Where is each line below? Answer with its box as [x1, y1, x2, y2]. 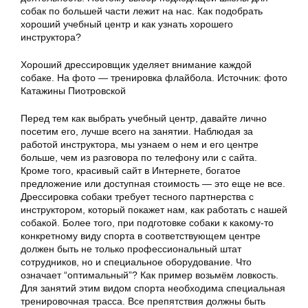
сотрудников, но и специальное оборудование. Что [21, 256, 252, 267]
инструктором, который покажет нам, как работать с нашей [21, 204, 287, 215]
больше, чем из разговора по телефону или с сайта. [21, 152, 257, 163]
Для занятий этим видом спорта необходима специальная [21, 283, 285, 294]
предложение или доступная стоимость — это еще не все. [21, 178, 285, 189]
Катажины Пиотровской [21, 85, 126, 96]
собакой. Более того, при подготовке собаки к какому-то [21, 217, 274, 228]
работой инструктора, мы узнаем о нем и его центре [21, 139, 258, 150]
